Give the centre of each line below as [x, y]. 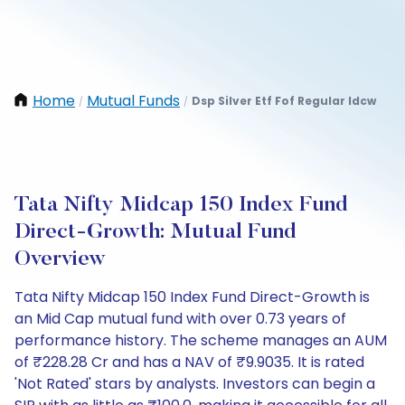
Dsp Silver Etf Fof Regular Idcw [284, 101]
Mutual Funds [133, 101]
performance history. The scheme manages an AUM [201, 340]
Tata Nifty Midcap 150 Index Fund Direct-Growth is [192, 297]
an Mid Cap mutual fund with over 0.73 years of [180, 319]
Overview [60, 259]
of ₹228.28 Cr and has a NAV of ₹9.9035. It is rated [189, 362]
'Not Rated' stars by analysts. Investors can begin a [195, 384]
